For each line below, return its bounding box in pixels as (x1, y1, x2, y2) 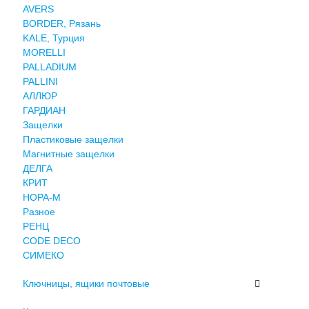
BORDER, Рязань (22, 17, 101, 29)
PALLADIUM (22, 61, 77, 72)
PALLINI (22, 75, 58, 87)
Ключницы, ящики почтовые (22, 277, 150, 289)
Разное (22, 206, 55, 217)
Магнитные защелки (22, 148, 114, 159)
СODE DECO (22, 235, 81, 246)
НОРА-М (22, 191, 61, 203)
